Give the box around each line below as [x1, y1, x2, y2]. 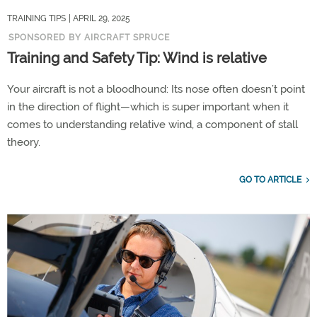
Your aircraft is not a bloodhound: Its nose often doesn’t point [7, 82, 305, 96]
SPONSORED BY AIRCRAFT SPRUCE [8, 32, 170, 42]
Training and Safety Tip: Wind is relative [7, 49, 267, 67]
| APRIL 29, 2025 [69, 13, 130, 23]
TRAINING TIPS [7, 13, 66, 23]
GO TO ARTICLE [239, 174, 301, 185]
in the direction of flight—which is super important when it [7, 100, 289, 113]
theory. [7, 135, 40, 149]
